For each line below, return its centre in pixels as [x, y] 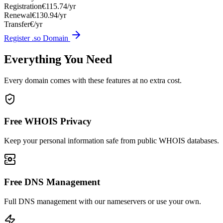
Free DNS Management [52, 182]
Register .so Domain [37, 38]
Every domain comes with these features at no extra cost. [93, 80]
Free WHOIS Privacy [48, 121]
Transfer [17, 24]
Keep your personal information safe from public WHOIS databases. [111, 141]
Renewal [18, 15]
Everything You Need [58, 59]
